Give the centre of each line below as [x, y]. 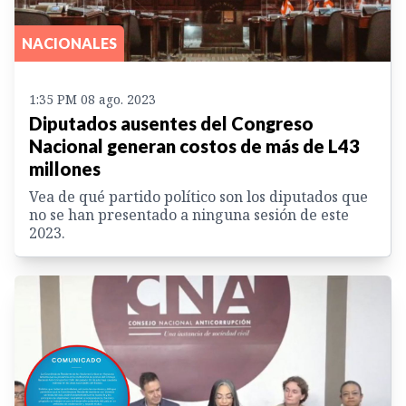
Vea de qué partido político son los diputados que [198, 197]
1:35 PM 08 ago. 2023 [92, 100]
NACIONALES [69, 43]
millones [65, 169]
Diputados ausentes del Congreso [171, 124]
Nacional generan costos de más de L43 [194, 146]
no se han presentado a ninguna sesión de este [189, 215]
